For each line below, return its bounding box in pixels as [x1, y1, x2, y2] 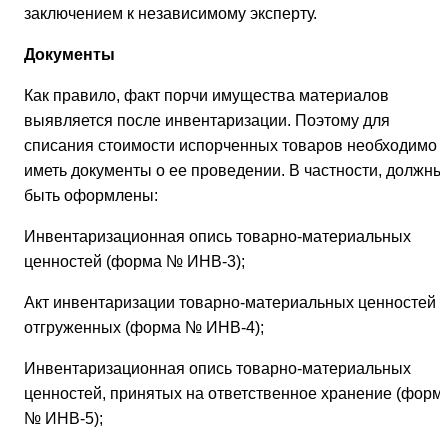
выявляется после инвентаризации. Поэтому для [24, 112, 390, 130]
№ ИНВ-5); [24, 410, 103, 428]
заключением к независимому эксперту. [24, 5, 317, 23]
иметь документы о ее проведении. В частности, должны [24, 162, 445, 180]
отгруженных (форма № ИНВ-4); [24, 319, 264, 337]
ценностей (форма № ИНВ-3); [24, 253, 245, 271]
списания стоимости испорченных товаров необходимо [24, 137, 437, 155]
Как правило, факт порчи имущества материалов [24, 87, 389, 105]
